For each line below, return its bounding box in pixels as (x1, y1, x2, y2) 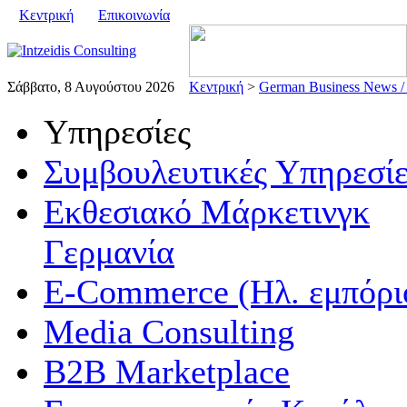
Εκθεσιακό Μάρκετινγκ (44, 193, 370, 231)
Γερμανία (44, 233, 174, 271)
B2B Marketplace (44, 352, 290, 391)
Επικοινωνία (98, 7, 170, 23)
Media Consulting (44, 313, 294, 351)
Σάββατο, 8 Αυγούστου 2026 (7, 79, 174, 94)
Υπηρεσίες (44, 113, 191, 151)
